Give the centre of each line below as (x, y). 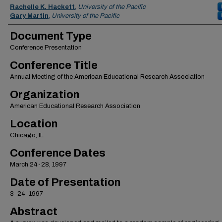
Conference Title (54, 65)
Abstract (34, 212)
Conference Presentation (46, 48)
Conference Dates (58, 153)
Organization (45, 95)
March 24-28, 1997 (38, 165)
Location (34, 124)
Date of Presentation (65, 182)
